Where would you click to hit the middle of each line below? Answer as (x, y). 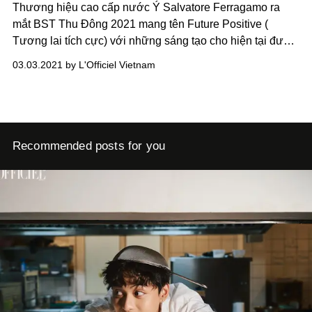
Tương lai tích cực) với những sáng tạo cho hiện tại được (155, 40)
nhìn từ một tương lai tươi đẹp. (88, 57)
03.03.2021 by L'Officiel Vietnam (84, 64)
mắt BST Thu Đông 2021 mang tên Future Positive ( (140, 24)
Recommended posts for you (89, 146)
